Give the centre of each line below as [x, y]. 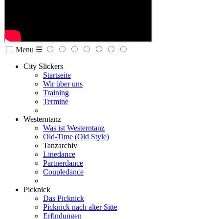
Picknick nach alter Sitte [80, 207]
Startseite [57, 75]
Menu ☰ [29, 49]
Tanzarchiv [60, 145]
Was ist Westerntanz [74, 128]
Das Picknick [64, 198]
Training [56, 92]
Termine [56, 101]
